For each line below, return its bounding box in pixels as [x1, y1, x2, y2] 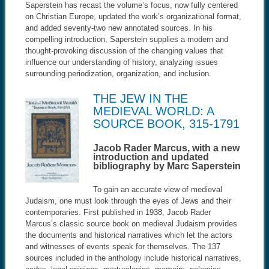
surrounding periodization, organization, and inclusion [25, 68, 209, 78]
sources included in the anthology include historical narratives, [25, 253, 241, 262]
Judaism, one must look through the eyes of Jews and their [25, 196, 231, 205]
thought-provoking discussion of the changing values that [25, 46, 223, 55]
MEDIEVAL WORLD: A [92, 104, 214, 118]
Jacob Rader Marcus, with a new [92, 142, 240, 153]
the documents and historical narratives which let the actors [25, 230, 232, 240]
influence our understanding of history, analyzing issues [25, 57, 218, 67]
